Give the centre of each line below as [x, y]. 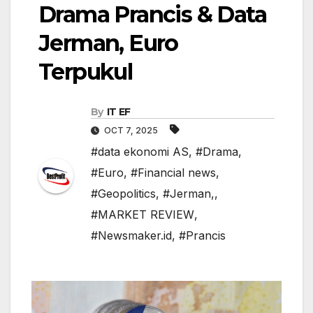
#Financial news [173, 173]
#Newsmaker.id [131, 236]
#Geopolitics [123, 194]
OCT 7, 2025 [131, 131]
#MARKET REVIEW [143, 215]
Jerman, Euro [108, 43]
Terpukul [86, 72]
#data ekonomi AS [140, 152]
